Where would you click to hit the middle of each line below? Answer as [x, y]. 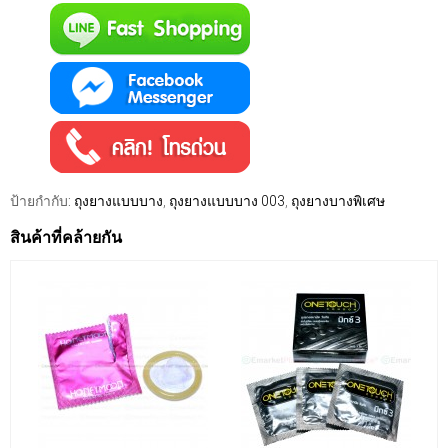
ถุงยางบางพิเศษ [338, 201]
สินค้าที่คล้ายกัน [66, 237]
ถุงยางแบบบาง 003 [227, 201]
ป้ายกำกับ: [40, 201]
